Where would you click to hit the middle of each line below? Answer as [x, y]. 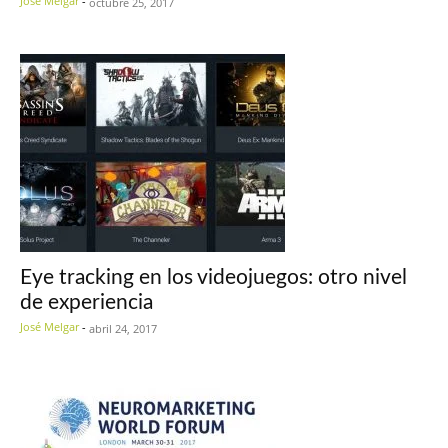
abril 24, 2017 [123, 329]
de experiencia [86, 303]
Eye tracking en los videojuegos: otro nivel [213, 278]
